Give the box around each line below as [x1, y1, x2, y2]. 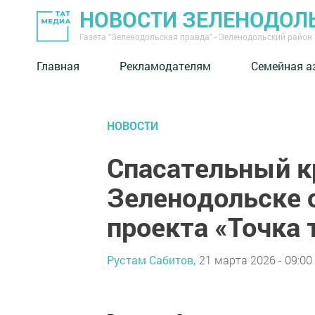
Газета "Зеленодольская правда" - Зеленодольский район [79, 31, 312, 42]
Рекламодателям [120, 58, 211, 73]
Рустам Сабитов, [107, 252, 195, 267]
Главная [37, 58, 79, 73]
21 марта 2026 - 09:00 [199, 252, 312, 267]
